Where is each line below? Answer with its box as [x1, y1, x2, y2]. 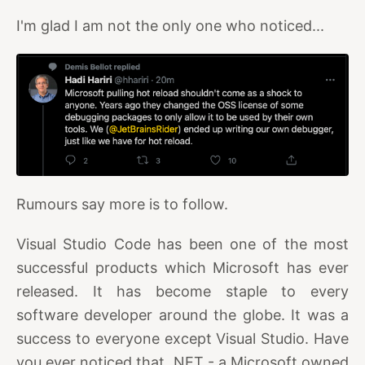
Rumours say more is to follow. [16, 196, 228, 213]
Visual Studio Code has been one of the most [16, 235, 349, 253]
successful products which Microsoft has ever [16, 259, 349, 277]
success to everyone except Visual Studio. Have [16, 330, 349, 348]
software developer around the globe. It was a [16, 306, 349, 324]
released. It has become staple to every [16, 283, 349, 301]
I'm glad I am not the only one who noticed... [16, 16, 324, 34]
